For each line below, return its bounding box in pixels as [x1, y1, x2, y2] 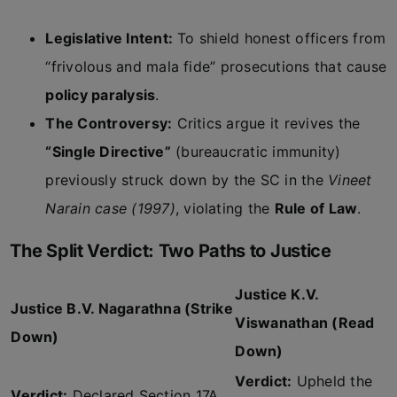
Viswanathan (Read [235, 314, 375, 331]
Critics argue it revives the [172, 114, 361, 132]
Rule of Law [274, 199, 358, 217]
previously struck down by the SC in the [45, 171, 329, 189]
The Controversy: [45, 114, 173, 132]
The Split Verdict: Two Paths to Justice [10, 240, 331, 261]
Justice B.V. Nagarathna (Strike [11, 300, 233, 317]
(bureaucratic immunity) [170, 143, 341, 160]
